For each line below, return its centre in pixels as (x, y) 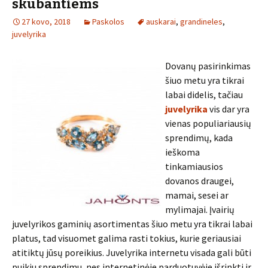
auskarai (161, 22)
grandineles (201, 22)
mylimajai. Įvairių (200, 209)
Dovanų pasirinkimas (208, 66)
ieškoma (182, 152)
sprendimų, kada (199, 138)
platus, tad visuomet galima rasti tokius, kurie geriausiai (127, 238)
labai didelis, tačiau (204, 95)
